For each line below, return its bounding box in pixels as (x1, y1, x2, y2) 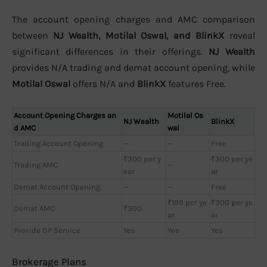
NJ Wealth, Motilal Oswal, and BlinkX (53, 30, 224, 42)
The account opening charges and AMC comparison (12, 14, 255, 26)
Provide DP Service (14, 225, 80, 235)
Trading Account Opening (14, 138, 103, 148)
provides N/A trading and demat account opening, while (12, 62, 255, 74)
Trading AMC (14, 160, 58, 169)
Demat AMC (14, 203, 55, 213)
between (12, 30, 53, 42)
